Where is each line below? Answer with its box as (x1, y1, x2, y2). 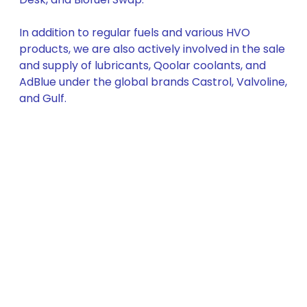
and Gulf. (19, 90, 66, 106)
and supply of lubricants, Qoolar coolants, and (19, 58, 266, 73)
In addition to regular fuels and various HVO (19, 25, 250, 40)
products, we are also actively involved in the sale (19, 41, 285, 57)
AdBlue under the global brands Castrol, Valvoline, (19, 74, 287, 90)
